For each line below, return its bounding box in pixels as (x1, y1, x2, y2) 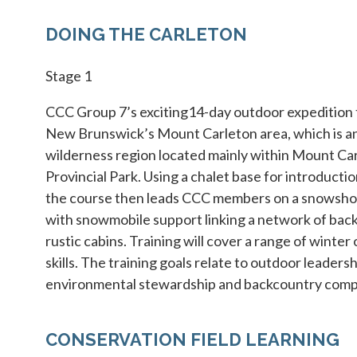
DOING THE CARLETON (45, 23, 247, 45)
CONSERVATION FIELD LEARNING (45, 328, 339, 350)
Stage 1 (45, 66, 92, 84)
